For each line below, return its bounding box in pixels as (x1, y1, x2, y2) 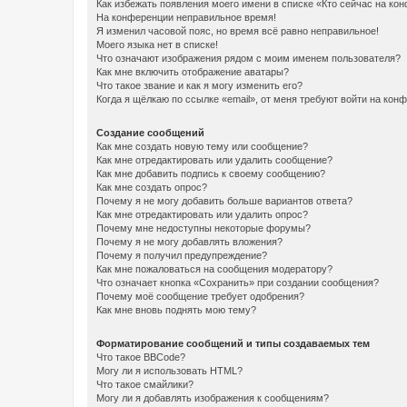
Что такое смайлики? (96, 378, 194, 390)
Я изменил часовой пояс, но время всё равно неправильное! (96, 25, 379, 36)
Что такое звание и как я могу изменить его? (96, 79, 303, 91)
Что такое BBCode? (96, 351, 185, 362)
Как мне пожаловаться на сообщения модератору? (96, 263, 333, 274)
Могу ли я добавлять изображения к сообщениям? (96, 392, 329, 403)
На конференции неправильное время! (96, 11, 276, 23)
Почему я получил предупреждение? (96, 249, 267, 261)
